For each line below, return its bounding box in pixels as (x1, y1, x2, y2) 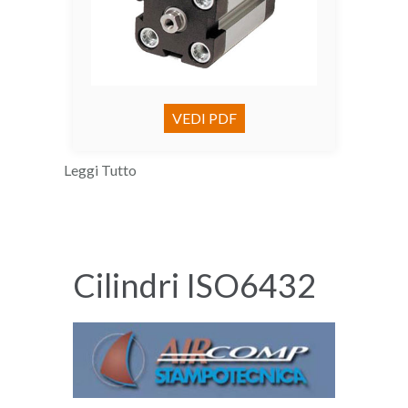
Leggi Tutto (64, 161, 137, 179)
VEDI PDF (171, 109, 237, 127)
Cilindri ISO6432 (73, 265, 316, 306)
